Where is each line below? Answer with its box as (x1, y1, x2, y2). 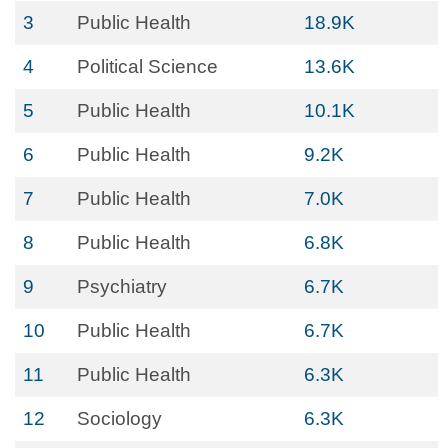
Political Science (77, 56, 218, 77)
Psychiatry (77, 276, 167, 297)
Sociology (77, 408, 162, 429)
